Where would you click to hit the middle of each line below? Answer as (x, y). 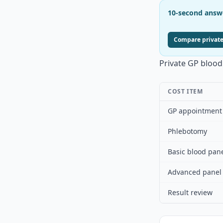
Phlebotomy (187, 131)
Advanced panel (195, 172)
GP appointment (195, 111)
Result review (190, 192)
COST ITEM (185, 91)
